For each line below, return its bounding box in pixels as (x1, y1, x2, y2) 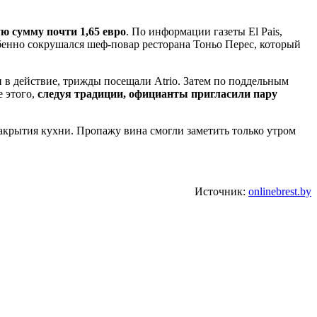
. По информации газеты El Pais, (126, 25, 282, 38)
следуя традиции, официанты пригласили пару (38, 87, 277, 100)
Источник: (195, 185, 248, 197)
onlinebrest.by (248, 185, 311, 197)
